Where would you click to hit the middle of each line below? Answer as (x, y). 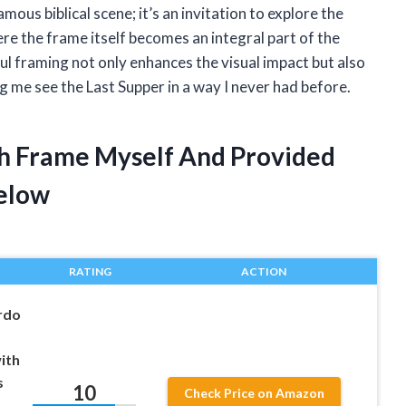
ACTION (263, 271)
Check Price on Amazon (255, 393)
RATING (90, 271)
